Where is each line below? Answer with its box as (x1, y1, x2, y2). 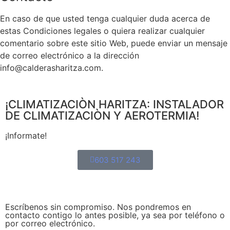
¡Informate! (5, 130, 47, 141)
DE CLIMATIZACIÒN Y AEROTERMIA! (5, 109, 199, 123)
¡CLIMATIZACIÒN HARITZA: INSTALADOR (5, 98, 224, 111)
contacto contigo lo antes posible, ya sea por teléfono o (5, 210, 225, 221)
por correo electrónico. (5, 218, 95, 229)
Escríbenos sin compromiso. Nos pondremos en (5, 202, 191, 213)
